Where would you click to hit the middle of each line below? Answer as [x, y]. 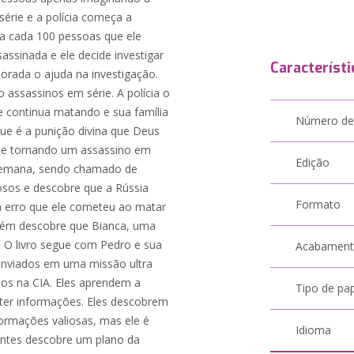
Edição [313, 162]
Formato [318, 204]
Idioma [314, 330]
